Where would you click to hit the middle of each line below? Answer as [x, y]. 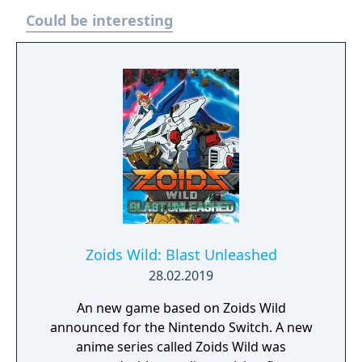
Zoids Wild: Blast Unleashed [181, 255]
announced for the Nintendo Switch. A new [181, 327]
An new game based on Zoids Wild [181, 308]
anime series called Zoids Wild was [181, 347]
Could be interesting [99, 20]
